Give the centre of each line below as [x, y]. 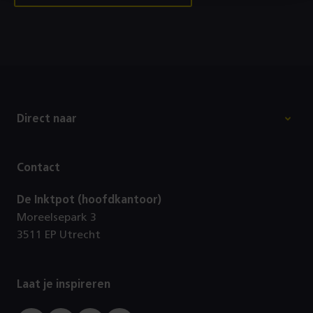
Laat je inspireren [64, 284]
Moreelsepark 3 [57, 217]
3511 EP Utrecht [59, 235]
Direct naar [47, 119]
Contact [38, 168]
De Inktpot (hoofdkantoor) [89, 200]
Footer [50, 105]
